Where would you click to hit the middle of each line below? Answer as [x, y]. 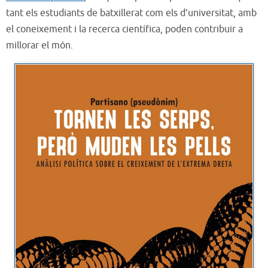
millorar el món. [39, 45]
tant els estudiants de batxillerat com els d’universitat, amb [131, 13]
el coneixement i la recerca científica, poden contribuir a [124, 29]
